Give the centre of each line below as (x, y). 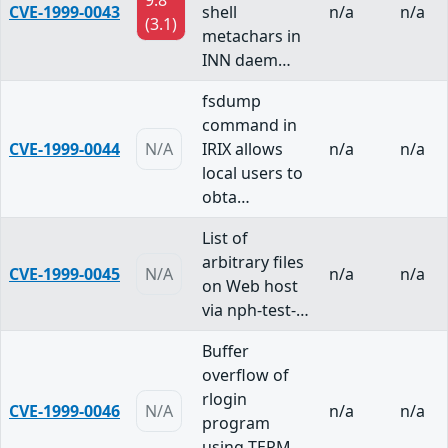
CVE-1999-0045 (64, 274)
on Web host (250, 286)
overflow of (245, 375)
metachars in (251, 36)
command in (249, 125)
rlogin (224, 399)
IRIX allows (242, 149)
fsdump (231, 101)
